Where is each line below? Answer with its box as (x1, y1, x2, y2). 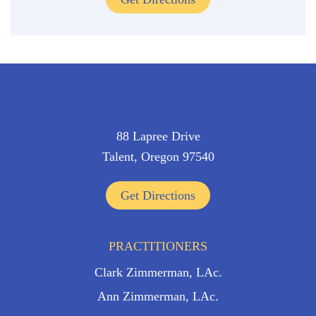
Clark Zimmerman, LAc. (94, 265, 222, 279)
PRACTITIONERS (109, 239, 207, 253)
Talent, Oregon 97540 (102, 150, 214, 164)
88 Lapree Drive (116, 129, 200, 143)
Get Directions (121, 188, 195, 202)
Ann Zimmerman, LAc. (97, 289, 219, 303)
